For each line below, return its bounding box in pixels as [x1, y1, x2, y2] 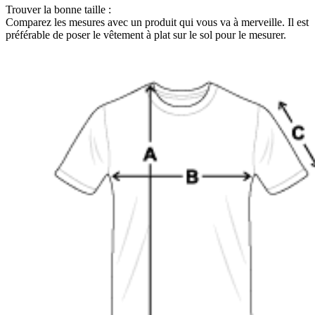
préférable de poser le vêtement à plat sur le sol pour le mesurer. [6, 29, 286, 41]
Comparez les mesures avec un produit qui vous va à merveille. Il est [6, 16, 309, 29]
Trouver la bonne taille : [6, 4, 111, 16]
